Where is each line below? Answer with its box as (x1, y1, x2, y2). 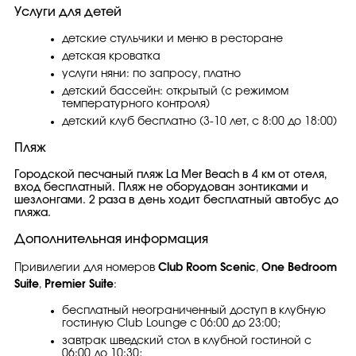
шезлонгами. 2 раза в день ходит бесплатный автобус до (14, 195, 339, 206)
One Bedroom (261, 262, 337, 273)
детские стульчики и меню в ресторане (62, 33, 283, 44)
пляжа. (14, 207, 51, 219)
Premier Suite (44, 279, 114, 290)
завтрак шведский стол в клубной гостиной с (62, 335, 311, 346)
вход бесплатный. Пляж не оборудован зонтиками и (14, 182, 308, 193)
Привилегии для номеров (14, 262, 158, 273)
